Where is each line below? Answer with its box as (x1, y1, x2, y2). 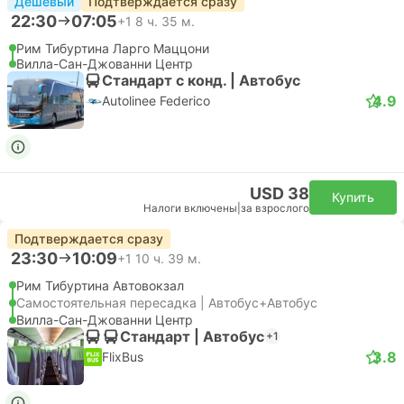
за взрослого (241, 202, 309, 215)
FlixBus (102, 349, 143, 364)
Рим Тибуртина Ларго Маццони (16, 41, 209, 56)
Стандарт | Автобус (120, 326, 264, 345)
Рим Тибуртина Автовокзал (16, 278, 184, 293)
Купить (332, 189, 374, 205)
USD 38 (250, 184, 309, 203)
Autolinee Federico (102, 93, 210, 108)
